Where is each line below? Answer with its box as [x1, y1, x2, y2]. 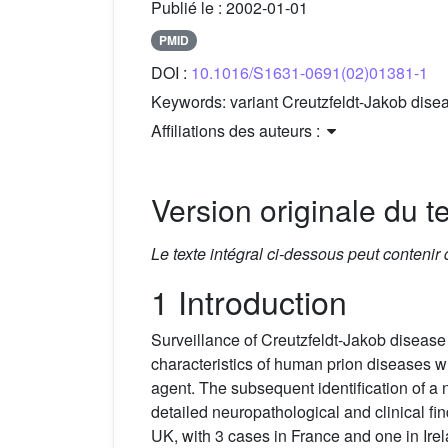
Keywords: [151, 89, 230, 113]
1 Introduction [151, 277, 347, 324]
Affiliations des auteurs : [151, 118, 324, 142]
